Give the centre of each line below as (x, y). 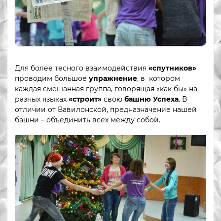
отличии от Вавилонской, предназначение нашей (106, 109)
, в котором (160, 78)
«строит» (85, 99)
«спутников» (172, 68)
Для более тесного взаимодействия (82, 68)
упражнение (113, 78)
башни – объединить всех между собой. (88, 120)
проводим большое (52, 78)
